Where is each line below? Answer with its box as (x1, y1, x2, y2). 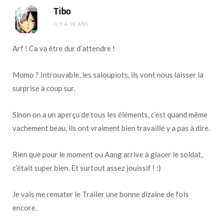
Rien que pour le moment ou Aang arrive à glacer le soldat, (12, 149, 203, 159)
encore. (12, 203, 37, 212)
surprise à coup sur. (12, 83, 75, 93)
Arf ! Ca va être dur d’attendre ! (12, 43, 115, 53)
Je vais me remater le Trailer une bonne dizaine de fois (12, 189, 189, 199)
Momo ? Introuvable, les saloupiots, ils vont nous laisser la (12, 70, 204, 79)
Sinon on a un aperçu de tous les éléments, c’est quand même (12, 110, 208, 119)
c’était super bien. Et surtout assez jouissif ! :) (12, 163, 161, 172)
